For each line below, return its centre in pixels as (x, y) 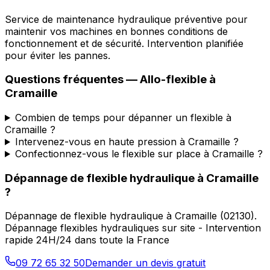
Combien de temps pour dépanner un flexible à (123, 117)
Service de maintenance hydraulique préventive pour (126, 19)
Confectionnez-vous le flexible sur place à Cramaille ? (139, 153)
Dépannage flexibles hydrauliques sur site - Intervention (133, 228)
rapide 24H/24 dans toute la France (87, 240)
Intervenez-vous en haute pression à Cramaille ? (127, 141)
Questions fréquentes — (72, 80)
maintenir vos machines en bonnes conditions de (116, 31)
